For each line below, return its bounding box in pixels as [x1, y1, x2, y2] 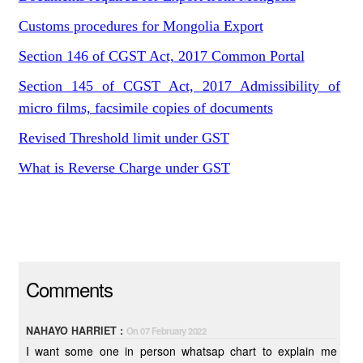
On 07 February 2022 [126, 324, 207, 337]
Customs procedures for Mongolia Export [18, 18, 263, 34]
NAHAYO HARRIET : [25, 323, 126, 338]
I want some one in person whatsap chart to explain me [25, 343, 337, 359]
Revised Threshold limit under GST [18, 130, 229, 146]
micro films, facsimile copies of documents [18, 100, 273, 116]
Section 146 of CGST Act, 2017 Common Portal [18, 48, 305, 64]
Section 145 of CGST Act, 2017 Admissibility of [18, 78, 341, 94]
